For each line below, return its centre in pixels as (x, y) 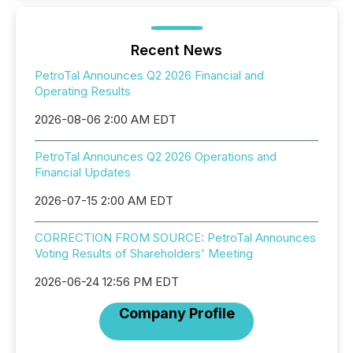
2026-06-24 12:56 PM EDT (107, 282)
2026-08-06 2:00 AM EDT (106, 119)
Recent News (176, 50)
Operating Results (83, 91)
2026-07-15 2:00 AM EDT (104, 201)
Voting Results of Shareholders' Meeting (144, 253)
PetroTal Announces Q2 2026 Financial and (149, 75)
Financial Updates (83, 172)
